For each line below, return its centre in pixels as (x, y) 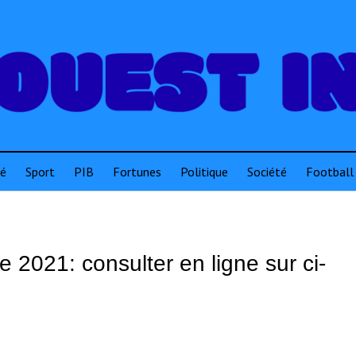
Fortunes (137, 172)
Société (267, 172)
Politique (204, 172)
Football (330, 172)
